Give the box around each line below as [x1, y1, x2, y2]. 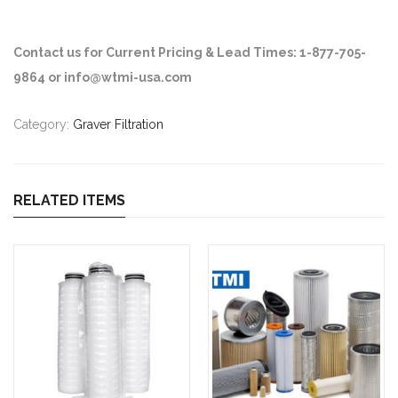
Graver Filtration [73, 116, 163, 131]
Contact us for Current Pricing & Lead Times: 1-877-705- [13, 44, 366, 60]
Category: [13, 116, 73, 131]
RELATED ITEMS [13, 191, 125, 209]
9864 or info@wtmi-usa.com [13, 69, 192, 84]
